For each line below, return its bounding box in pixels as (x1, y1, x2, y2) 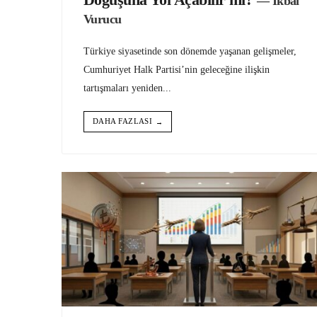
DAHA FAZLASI (93, 117, 153, 126)
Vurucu (83, 12, 122, 27)
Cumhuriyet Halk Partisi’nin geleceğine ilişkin (83, 64, 270, 76)
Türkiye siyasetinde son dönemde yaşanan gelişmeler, (83, 45, 296, 57)
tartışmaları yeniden (83, 82, 163, 94)
